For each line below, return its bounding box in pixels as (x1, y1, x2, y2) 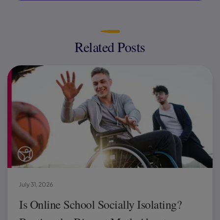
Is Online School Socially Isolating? (19, 196, 182, 212)
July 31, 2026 (19, 180, 53, 188)
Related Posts (75, 37, 145, 56)
